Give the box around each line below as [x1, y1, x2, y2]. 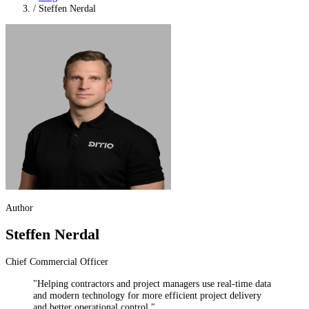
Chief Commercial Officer [6, 256, 108, 268]
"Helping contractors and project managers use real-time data [33, 277, 271, 289]
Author [6, 202, 33, 214]
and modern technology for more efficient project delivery [33, 289, 261, 301]
